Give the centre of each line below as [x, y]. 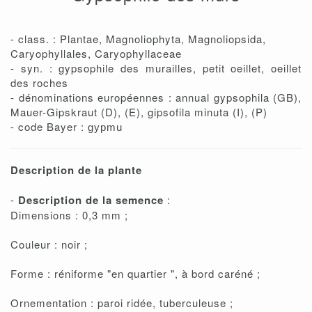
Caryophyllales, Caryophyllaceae [96, 54]
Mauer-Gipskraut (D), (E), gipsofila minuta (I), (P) [139, 112]
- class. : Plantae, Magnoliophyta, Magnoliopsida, [138, 39]
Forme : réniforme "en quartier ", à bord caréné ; [135, 274]
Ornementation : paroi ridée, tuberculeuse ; [122, 303]
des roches [39, 83]
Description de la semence [93, 200]
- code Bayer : [47, 127]
